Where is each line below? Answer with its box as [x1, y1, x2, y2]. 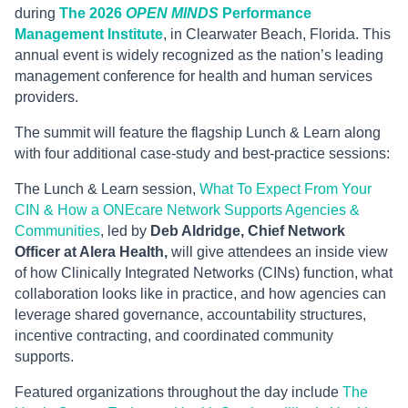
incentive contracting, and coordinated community [15, 328, 333, 344]
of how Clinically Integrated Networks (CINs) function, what [15, 265, 393, 281]
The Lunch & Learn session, [15, 181, 199, 198]
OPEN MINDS [126, 5, 219, 22]
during [15, 5, 56, 22]
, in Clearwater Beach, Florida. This [163, 26, 391, 43]
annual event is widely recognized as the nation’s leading [15, 47, 383, 64]
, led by [100, 223, 150, 240]
